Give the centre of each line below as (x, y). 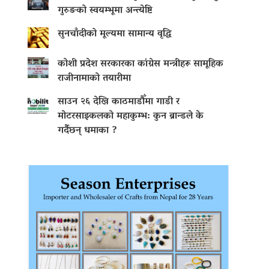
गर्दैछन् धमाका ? (87, 131)
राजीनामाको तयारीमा (94, 79)
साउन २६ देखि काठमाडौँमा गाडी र (119, 102)
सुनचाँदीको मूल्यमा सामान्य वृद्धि (115, 35)
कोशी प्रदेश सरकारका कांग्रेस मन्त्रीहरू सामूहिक (141, 65)
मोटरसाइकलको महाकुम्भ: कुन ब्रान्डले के (131, 117)
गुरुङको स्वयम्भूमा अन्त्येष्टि (105, 11)
